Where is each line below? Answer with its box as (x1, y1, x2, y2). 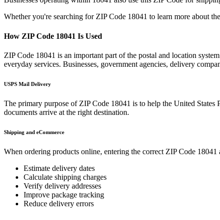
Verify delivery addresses (24, 181, 101, 190)
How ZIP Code (4, 31, 56, 40)
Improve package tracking (24, 190, 104, 199)
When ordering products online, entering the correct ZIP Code (4, 147, 195, 156)
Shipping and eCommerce (4, 129, 64, 135)
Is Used (76, 31, 102, 40)
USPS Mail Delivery (4, 81, 51, 87)
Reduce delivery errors (24, 199, 94, 208)
